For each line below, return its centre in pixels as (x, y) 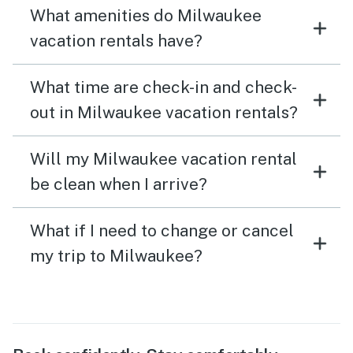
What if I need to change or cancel (162, 231)
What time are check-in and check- (163, 87)
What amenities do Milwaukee (146, 16)
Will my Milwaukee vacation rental (163, 159)
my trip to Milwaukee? (116, 256)
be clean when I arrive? (119, 184)
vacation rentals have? (116, 41)
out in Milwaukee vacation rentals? (164, 113)
